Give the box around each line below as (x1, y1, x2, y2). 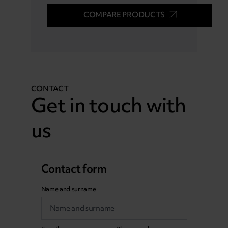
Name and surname (41, 185, 96, 194)
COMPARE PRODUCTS (83, 10, 165, 20)
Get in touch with (31, 91, 186, 120)
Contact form (41, 161, 107, 177)
